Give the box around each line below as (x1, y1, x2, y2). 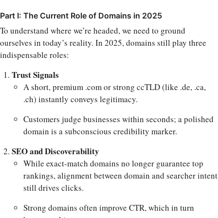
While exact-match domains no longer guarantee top (23, 157, 203, 169)
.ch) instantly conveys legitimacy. (23, 93, 138, 105)
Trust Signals (12, 68, 59, 81)
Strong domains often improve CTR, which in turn (23, 201, 194, 213)
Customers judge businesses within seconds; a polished (23, 113, 214, 125)
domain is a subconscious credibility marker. (23, 125, 177, 137)
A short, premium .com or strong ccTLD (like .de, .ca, (23, 81, 206, 92)
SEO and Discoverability (12, 145, 99, 157)
